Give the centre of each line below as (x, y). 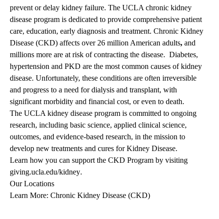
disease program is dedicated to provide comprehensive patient (106, 20)
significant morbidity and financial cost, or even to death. (97, 102)
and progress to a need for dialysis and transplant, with (93, 90)
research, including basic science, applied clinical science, (98, 125)
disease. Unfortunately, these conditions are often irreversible (103, 78)
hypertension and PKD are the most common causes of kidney (106, 66)
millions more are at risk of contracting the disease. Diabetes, (104, 55)
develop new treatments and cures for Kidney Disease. (94, 149)
